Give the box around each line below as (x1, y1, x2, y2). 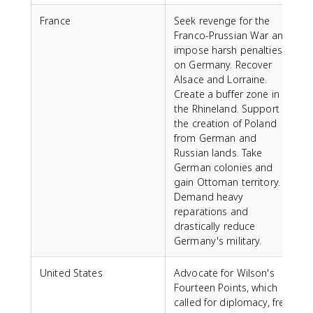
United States (40, 266, 103, 279)
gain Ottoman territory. (174, 175, 281, 189)
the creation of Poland (174, 117, 277, 130)
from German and (174, 131, 256, 145)
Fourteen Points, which (174, 281, 277, 294)
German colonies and (174, 161, 273, 174)
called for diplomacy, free (174, 296, 291, 309)
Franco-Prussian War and (174, 29, 290, 42)
